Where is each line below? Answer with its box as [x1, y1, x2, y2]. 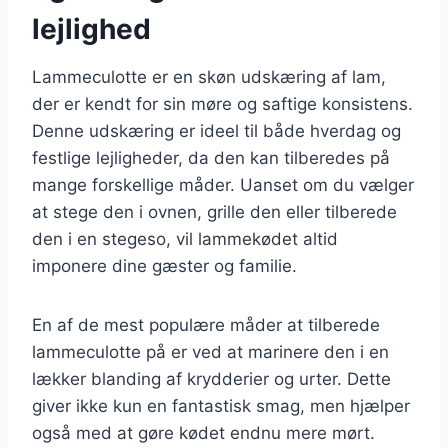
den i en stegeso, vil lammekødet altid [32, 228, 338, 249]
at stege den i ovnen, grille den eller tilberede [32, 201, 397, 222]
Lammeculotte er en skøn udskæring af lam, [32, 66, 386, 87]
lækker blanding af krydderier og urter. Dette [32, 368, 391, 389]
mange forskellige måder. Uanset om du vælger [32, 174, 414, 195]
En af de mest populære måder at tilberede [32, 314, 380, 335]
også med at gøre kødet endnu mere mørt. [32, 422, 375, 443]
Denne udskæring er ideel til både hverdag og [32, 120, 401, 141]
